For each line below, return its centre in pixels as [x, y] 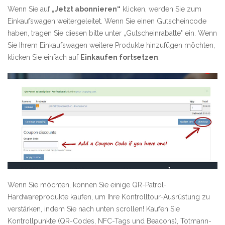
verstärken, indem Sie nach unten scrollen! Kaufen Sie [94, 209]
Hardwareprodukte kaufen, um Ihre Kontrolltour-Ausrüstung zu [109, 197]
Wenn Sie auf [30, 9]
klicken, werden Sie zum [161, 9]
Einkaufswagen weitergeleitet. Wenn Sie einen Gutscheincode [107, 21]
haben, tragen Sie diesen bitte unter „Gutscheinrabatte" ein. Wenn [112, 33]
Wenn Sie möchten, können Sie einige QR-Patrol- [87, 185]
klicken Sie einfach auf [44, 57]
